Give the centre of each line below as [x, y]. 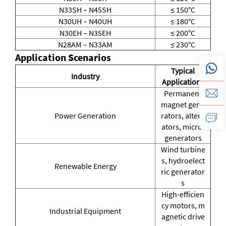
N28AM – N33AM [85, 45]
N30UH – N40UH [85, 21]
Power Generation [85, 116]
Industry [85, 76]
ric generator [183, 172]
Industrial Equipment [85, 211]
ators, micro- [183, 127]
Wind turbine [183, 150]
